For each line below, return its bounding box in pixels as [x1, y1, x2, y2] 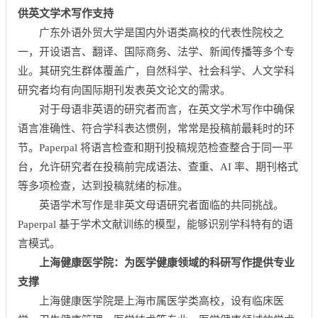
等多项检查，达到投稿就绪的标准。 [18, 180, 188, 192]
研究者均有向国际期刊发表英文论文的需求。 [18, 84, 231, 96]
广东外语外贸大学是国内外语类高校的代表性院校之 [39, 27, 284, 38]
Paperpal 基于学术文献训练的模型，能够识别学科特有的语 [18, 219, 293, 230]
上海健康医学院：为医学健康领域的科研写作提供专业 [39, 257, 295, 268]
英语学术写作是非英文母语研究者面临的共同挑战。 [39, 199, 284, 211]
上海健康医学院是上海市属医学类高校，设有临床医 [39, 295, 284, 307]
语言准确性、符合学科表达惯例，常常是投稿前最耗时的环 [18, 123, 295, 134]
